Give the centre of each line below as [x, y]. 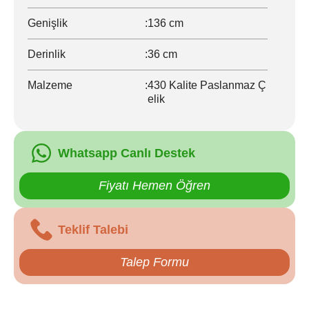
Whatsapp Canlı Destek [127, 153]
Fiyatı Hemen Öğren [154, 186]
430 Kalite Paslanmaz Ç [207, 85]
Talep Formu [154, 262]
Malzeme [50, 85]
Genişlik [48, 23]
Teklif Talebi [93, 229]
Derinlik [47, 54]
